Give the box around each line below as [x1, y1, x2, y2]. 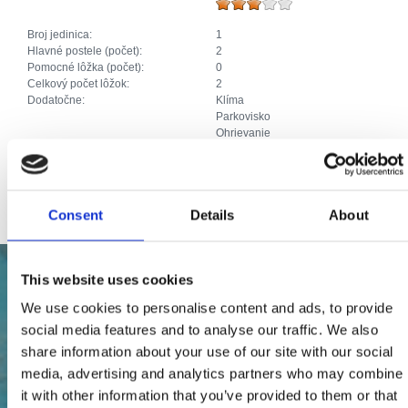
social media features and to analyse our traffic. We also [21, 321, 379, 338]
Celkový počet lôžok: [27, 77, 132, 91]
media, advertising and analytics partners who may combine [21, 365, 403, 382]
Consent [48, 207, 103, 222]
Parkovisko [215, 110, 270, 124]
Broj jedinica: [27, 28, 95, 42]
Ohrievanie [215, 127, 270, 140]
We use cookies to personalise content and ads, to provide [21, 300, 393, 316]
